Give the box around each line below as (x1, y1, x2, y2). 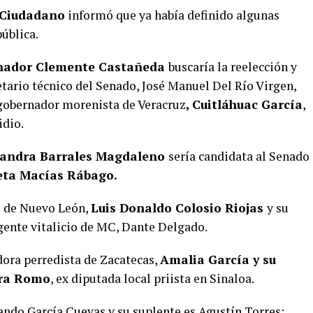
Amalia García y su (160, 252, 276, 268)
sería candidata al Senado (168, 148, 310, 165)
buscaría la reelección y (168, 59, 297, 75)
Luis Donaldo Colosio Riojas (91, 200, 267, 217)
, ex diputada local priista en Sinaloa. (50, 270, 254, 287)
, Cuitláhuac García (186, 96, 303, 113)
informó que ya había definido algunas (65, 7, 279, 24)
